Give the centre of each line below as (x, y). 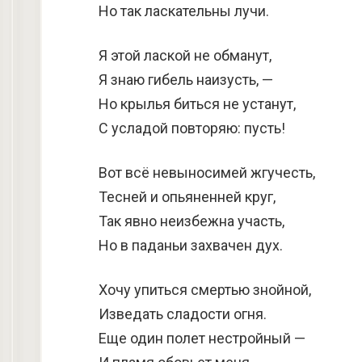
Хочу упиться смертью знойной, (205, 290)
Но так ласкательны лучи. (184, 11)
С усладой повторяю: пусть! (192, 128)
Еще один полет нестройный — (202, 338)
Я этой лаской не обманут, (185, 55)
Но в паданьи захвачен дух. (191, 245)
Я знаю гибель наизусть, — (186, 80)
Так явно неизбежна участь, (192, 221)
